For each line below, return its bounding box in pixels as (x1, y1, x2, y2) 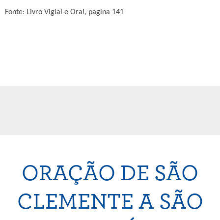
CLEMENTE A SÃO (17, 191, 203, 213)
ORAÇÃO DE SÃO (22, 163, 198, 185)
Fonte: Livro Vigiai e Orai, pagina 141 (5, 8, 124, 16)
